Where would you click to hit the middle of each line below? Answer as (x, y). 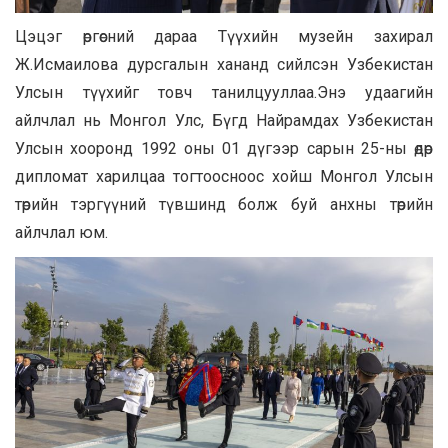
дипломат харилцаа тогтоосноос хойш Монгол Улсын (224, 176)
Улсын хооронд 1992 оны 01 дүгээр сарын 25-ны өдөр (224, 148)
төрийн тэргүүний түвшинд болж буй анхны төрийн (224, 204)
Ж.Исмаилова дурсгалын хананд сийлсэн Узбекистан (224, 64)
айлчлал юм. (61, 232)
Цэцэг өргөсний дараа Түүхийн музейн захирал (224, 36)
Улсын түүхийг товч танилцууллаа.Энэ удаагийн (224, 92)
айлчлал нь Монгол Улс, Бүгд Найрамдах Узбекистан (224, 120)
